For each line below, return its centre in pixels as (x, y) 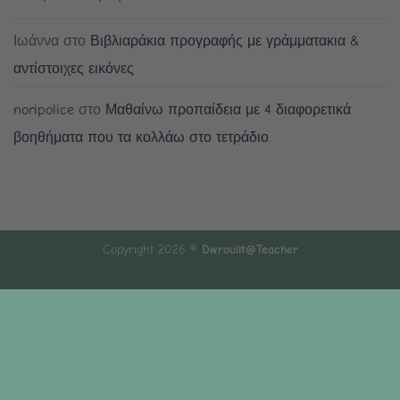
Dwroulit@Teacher (250, 249)
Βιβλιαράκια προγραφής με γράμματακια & (225, 41)
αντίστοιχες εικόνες (74, 68)
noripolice (44, 109)
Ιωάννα (36, 41)
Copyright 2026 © (152, 249)
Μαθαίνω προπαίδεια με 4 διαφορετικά (228, 109)
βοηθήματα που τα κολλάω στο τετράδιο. (142, 137)
